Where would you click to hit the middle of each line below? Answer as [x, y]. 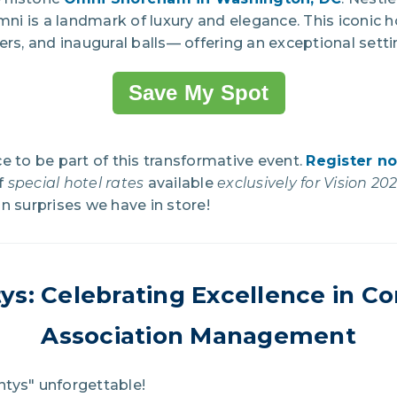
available [180, 183]
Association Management [198, 335]
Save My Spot [198, 92]
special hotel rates [76, 183]
